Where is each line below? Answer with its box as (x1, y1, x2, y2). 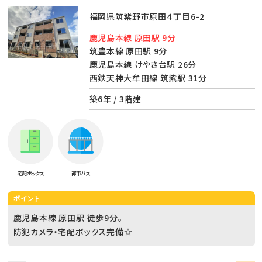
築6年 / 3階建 (89, 93, 142, 105)
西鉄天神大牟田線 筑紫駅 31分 (89, 72, 207, 84)
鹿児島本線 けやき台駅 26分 (89, 58, 196, 71)
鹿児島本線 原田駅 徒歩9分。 (13, 212, 123, 224)
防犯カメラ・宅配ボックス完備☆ (13, 226, 133, 238)
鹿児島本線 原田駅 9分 (89, 32, 176, 44)
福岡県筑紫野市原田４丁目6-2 (89, 11, 205, 23)
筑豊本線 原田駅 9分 (89, 45, 168, 57)
